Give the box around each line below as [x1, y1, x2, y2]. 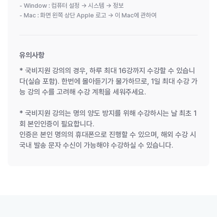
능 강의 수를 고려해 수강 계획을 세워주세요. [19, 88, 146, 96]
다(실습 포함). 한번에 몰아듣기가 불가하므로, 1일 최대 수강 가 [19, 77, 198, 86]
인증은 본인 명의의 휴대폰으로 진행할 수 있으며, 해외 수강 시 [19, 130, 196, 139]
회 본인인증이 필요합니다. [19, 120, 94, 128]
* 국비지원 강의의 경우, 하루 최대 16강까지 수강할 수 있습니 [19, 66, 195, 75]
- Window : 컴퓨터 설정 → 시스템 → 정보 [19, 2, 124, 9]
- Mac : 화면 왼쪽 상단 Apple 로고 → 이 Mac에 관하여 [19, 12, 156, 19]
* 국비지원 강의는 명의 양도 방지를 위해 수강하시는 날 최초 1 [19, 109, 197, 118]
